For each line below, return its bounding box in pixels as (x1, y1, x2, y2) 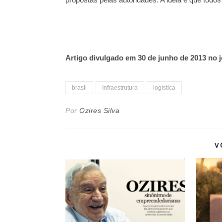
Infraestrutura (102, 84, 138, 91)
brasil (72, 84, 87, 91)
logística (153, 84, 175, 91)
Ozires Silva (79, 107, 119, 114)
